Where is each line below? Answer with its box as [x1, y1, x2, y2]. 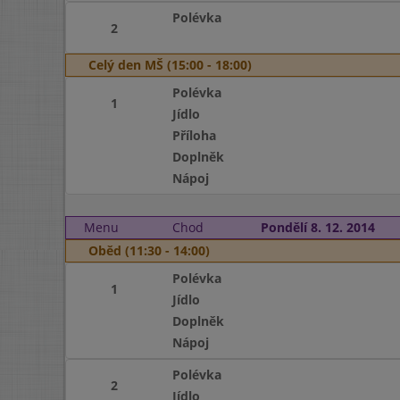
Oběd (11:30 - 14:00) [88, 242, 210, 259]
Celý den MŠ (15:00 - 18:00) [88, 56, 252, 73]
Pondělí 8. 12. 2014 [260, 219, 375, 236]
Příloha [171, 127, 216, 144]
